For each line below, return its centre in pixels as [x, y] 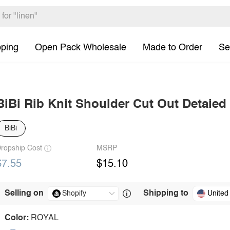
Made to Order [172, 47]
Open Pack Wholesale [81, 47]
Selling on [24, 194]
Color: [17, 218]
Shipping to [166, 194]
